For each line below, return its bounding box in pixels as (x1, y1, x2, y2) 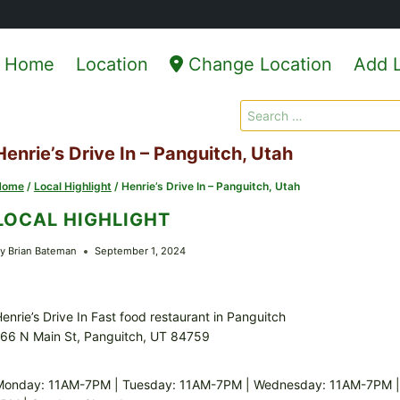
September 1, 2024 (95, 245, 187, 258)
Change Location (183, 54, 332, 75)
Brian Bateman (8, 245, 78, 258)
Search (240, 102, 281, 117)
